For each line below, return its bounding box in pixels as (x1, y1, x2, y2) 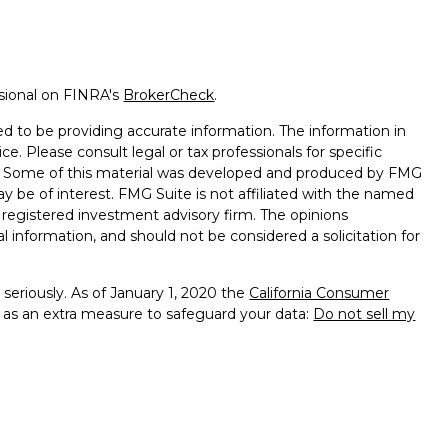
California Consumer (249, 283, 390, 302)
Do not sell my (313, 304, 416, 323)
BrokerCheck (123, 85, 215, 104)
